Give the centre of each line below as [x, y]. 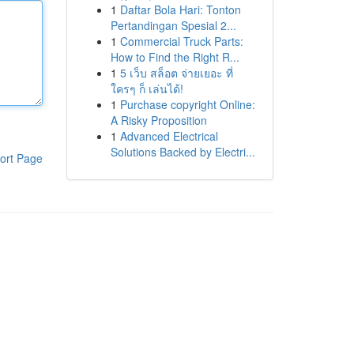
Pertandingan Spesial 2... [173, 25]
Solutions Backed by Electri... [183, 152]
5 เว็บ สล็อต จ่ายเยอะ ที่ [176, 73]
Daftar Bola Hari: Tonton [180, 9]
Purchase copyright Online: [187, 104]
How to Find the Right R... [175, 57]
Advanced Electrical [169, 136]
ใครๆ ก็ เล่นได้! [147, 88]
